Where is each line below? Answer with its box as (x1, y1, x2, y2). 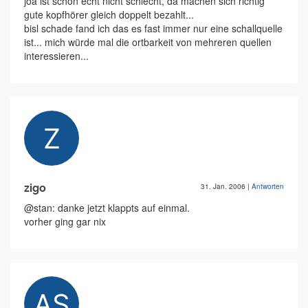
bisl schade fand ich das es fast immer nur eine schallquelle (24, 21, 283, 35)
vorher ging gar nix (24, 214, 106, 228)
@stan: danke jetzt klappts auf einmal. (24, 201, 190, 214)
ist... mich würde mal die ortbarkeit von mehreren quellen (24, 35, 272, 49)
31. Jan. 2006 (201, 181, 247, 191)
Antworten (252, 181, 284, 191)
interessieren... (24, 49, 89, 63)
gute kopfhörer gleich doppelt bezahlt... (24, 8, 194, 21)
